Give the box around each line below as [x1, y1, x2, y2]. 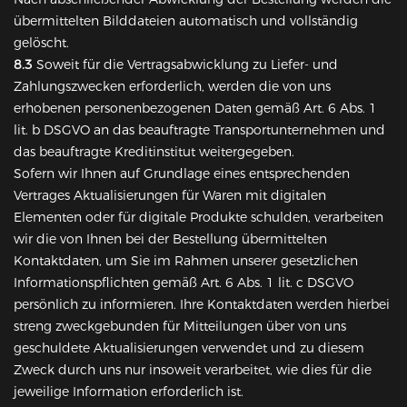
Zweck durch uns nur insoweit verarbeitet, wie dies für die [14, 362, 372, 379]
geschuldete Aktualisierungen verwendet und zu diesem [14, 340, 364, 357]
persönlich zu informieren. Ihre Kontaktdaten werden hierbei [14, 296, 390, 313]
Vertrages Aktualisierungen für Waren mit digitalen [14, 187, 326, 204]
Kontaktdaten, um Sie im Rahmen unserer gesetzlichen [14, 253, 358, 270]
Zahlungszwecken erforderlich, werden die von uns [14, 78, 331, 95]
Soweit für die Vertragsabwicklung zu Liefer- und [33, 56, 338, 74]
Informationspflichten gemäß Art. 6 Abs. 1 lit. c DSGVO [14, 274, 353, 292]
